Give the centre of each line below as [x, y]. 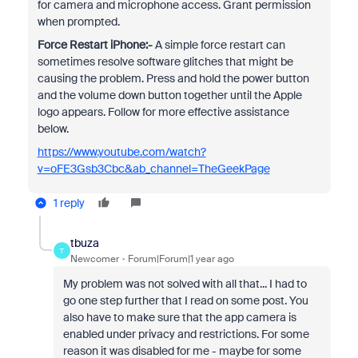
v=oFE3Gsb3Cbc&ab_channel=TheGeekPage [153, 169]
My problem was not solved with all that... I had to [185, 284]
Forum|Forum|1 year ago [181, 259]
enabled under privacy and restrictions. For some [186, 334]
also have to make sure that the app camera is [179, 317]
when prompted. [78, 22]
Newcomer [94, 259]
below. [53, 129]
